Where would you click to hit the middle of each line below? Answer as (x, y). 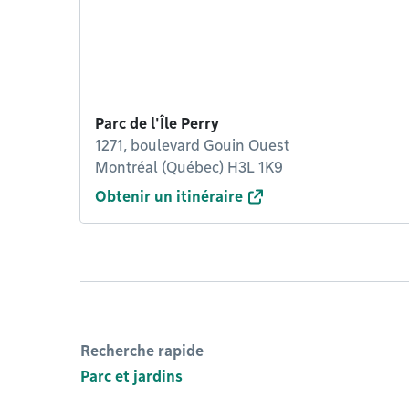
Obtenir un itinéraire (169, 197)
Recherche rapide (142, 351)
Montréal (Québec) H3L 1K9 (189, 168)
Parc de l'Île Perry (157, 124)
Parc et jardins (131, 377)
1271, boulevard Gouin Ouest (192, 146)
